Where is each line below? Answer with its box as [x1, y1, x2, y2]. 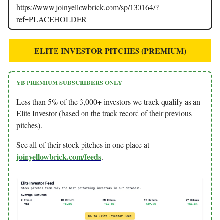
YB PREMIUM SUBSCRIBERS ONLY [16, 78, 122, 87]
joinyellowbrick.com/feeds [16, 151, 101, 163]
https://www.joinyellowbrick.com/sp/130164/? [16, 2, 159, 13]
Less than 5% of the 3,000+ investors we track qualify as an [16, 96, 200, 107]
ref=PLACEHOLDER [16, 14, 87, 25]
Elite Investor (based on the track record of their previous [16, 108, 192, 119]
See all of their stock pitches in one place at [16, 139, 149, 150]
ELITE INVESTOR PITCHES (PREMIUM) [34, 45, 186, 56]
